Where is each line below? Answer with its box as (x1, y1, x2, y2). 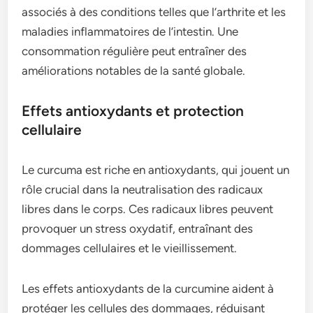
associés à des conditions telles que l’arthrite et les (22, 5, 286, 20)
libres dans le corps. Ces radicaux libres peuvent (22, 202, 274, 217)
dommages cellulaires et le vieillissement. (22, 241, 238, 256)
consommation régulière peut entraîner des (22, 44, 247, 59)
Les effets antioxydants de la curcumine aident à (22, 282, 275, 296)
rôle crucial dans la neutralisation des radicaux (22, 182, 263, 197)
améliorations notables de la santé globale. (22, 64, 246, 78)
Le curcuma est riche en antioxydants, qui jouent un (22, 163, 290, 177)
